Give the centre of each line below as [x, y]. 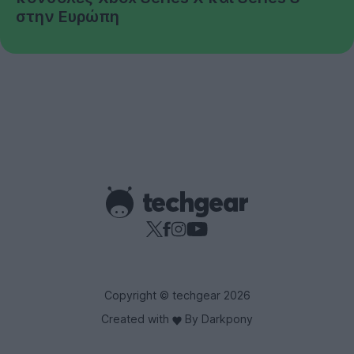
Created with [137, 319]
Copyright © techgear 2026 [177, 296]
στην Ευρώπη [68, 17]
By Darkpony [217, 319]
